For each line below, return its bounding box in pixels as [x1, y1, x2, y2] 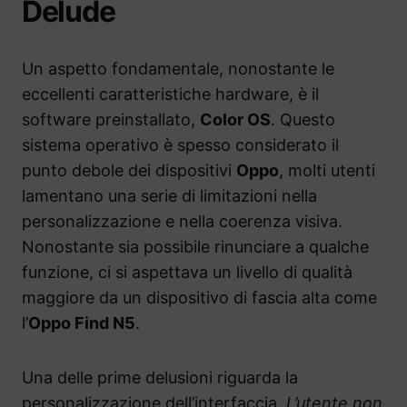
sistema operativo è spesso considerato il [22, 135, 339, 155]
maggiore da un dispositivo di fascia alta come [22, 288, 377, 308]
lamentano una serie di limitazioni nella [22, 186, 317, 206]
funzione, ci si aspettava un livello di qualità [22, 263, 352, 283]
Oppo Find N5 [28, 313, 135, 333]
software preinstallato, [22, 110, 200, 130]
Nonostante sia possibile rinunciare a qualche [22, 237, 369, 257]
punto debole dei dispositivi [22, 161, 236, 181]
